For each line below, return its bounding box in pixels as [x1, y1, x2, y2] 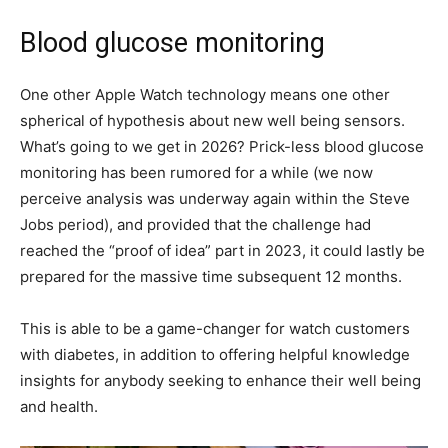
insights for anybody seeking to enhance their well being [20, 370, 421, 390]
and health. [20, 396, 98, 416]
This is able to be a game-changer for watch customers [20, 318, 410, 338]
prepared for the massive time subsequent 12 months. [20, 266, 402, 286]
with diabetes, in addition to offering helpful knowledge [20, 344, 410, 364]
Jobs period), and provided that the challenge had [20, 214, 371, 234]
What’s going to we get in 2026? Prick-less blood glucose [20, 136, 424, 156]
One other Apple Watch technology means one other [20, 84, 390, 104]
